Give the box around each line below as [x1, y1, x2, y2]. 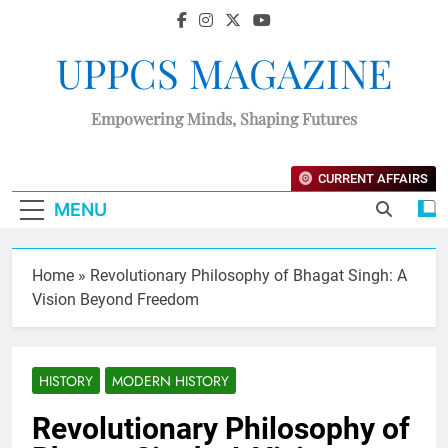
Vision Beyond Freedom [32, 289, 199, 309]
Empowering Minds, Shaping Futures [91, 108, 357, 129]
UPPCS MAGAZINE [56, 46, 392, 99]
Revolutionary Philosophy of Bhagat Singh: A [90, 265, 407, 285]
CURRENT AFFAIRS [318, 171, 428, 186]
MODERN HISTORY [112, 370, 229, 391]
